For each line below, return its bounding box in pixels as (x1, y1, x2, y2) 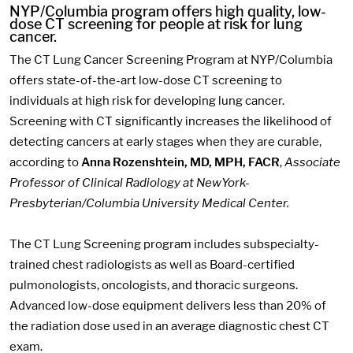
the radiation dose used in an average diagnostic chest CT (9, 318, 329, 333)
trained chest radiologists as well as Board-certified (9, 257, 295, 272)
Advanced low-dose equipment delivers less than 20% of (9, 298, 326, 313)
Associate (284, 154, 340, 169)
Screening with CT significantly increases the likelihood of (9, 113, 332, 128)
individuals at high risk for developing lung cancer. (9, 93, 284, 108)
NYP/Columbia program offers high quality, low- (9, 2, 326, 20)
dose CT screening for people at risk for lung (9, 15, 303, 32)
